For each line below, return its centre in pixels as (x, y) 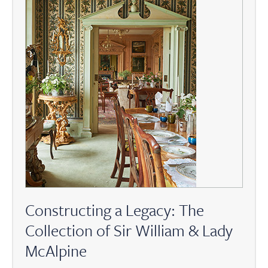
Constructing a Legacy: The (115, 210)
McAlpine (56, 251)
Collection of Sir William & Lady (129, 231)
